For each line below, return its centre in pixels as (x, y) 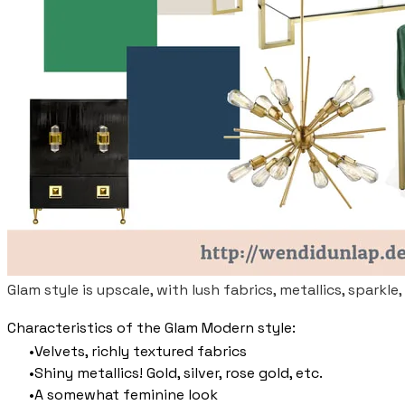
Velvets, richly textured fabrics (141, 352)
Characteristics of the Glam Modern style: (151, 328)
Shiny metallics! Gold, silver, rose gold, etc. (179, 373)
